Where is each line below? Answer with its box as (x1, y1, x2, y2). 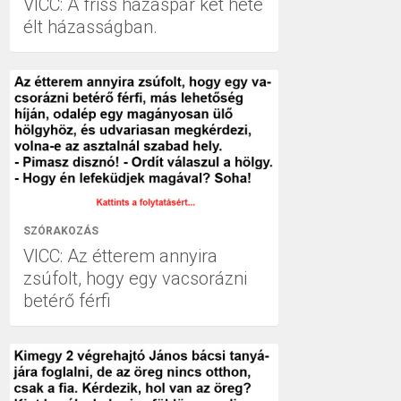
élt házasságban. (23, 15, 158, 38)
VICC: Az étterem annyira (23, 245, 218, 267)
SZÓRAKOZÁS (23, 225, 98, 237)
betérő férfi (23, 290, 111, 311)
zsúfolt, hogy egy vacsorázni (23, 268, 247, 289)
